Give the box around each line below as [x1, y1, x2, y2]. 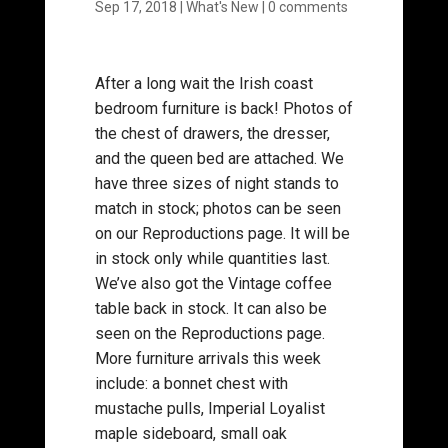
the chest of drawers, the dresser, [94, 124, 330, 143]
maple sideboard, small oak [94, 424, 287, 443]
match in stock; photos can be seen [94, 199, 341, 218]
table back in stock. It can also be [94, 299, 327, 318]
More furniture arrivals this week [94, 349, 321, 368]
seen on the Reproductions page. [94, 324, 325, 343]
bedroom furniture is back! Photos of [94, 99, 353, 118]
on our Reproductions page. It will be [94, 224, 350, 243]
